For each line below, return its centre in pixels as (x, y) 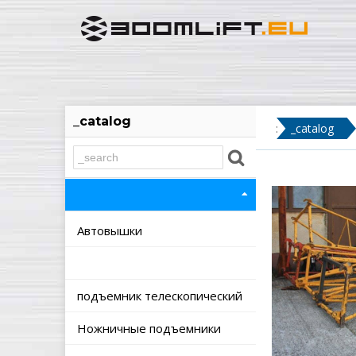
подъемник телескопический (161, 296)
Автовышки (111, 230)
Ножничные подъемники (151, 328)
